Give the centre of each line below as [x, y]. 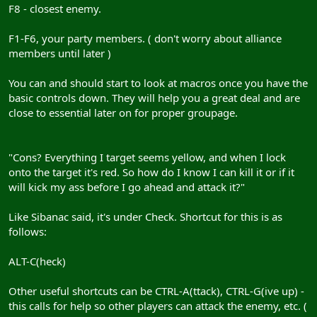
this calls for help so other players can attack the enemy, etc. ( [158, 306]
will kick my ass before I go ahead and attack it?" [127, 187]
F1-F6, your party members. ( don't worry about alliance [145, 38]
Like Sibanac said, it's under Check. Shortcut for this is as [145, 217]
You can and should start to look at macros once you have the [158, 83]
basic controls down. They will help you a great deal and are [154, 98]
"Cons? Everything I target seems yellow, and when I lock [147, 157]
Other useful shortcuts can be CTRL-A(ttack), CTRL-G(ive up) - [156, 291]
